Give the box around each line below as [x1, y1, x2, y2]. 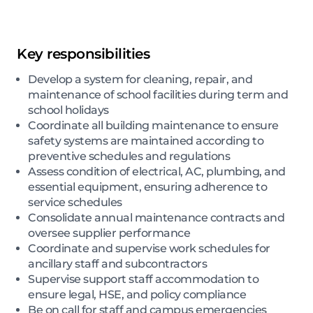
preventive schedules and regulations [28, 150, 230, 163]
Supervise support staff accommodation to [28, 272, 259, 286]
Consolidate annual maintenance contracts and [28, 211, 284, 225]
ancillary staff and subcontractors [28, 257, 207, 271]
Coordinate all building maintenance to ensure [28, 119, 279, 133]
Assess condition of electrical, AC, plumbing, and [28, 165, 286, 179]
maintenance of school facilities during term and [28, 88, 288, 102]
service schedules [28, 196, 122, 210]
